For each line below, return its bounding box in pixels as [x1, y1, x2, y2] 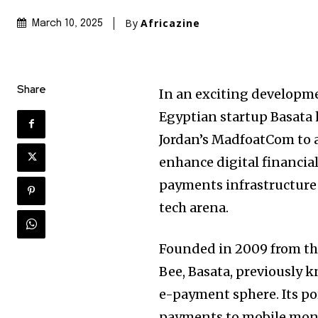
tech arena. [159, 199, 229, 216]
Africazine [141, 16, 200, 31]
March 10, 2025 [32, 18, 103, 29]
